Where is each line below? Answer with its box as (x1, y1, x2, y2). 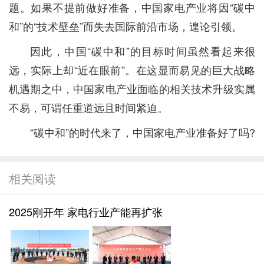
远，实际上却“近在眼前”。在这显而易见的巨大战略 (9, 62, 255, 77)
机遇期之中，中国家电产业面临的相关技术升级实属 (9, 81, 255, 96)
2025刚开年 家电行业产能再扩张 (9, 204, 163, 219)
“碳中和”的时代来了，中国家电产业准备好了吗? (30, 124, 255, 140)
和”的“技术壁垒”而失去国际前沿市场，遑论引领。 (9, 18, 242, 34)
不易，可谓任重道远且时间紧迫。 (9, 100, 168, 115)
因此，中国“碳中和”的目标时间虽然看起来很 (30, 43, 255, 58)
